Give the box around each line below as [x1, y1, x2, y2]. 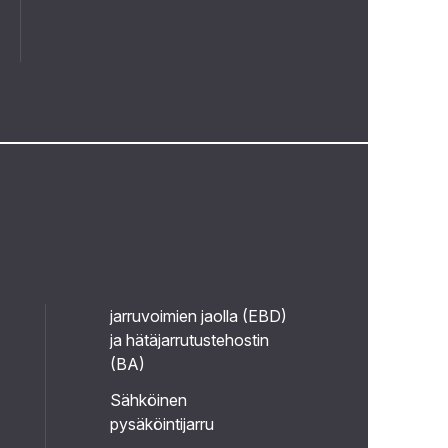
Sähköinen [109, 390, 187, 410]
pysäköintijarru [109, 414, 214, 434]
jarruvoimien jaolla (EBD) [109, 306, 287, 326]
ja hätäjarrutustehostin [109, 330, 269, 350]
